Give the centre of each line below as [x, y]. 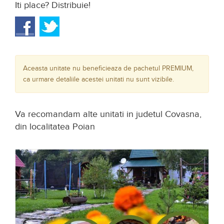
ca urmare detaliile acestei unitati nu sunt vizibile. [98, 80]
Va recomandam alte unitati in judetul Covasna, [108, 114]
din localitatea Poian [55, 127]
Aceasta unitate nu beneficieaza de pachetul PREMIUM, [108, 69]
